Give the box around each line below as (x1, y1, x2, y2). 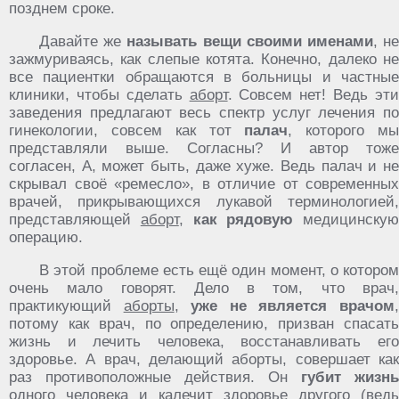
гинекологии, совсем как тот (9, 122, 245, 139)
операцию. (9, 229, 83, 246)
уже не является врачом (191, 297, 395, 314)
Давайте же (39, 33, 127, 50)
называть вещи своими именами (126, 33, 373, 50)
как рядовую (192, 211, 294, 228)
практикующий (9, 297, 124, 314)
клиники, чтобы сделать (9, 86, 190, 103)
